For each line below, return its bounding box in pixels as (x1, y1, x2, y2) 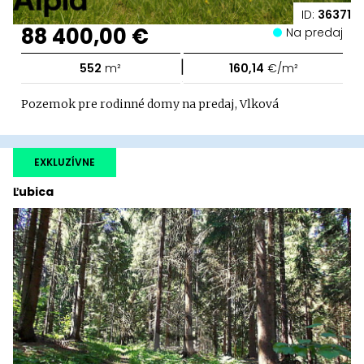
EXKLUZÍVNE (34, 155, 95, 170)
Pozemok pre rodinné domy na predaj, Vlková (21, 97, 279, 112)
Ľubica (13, 184, 54, 201)
